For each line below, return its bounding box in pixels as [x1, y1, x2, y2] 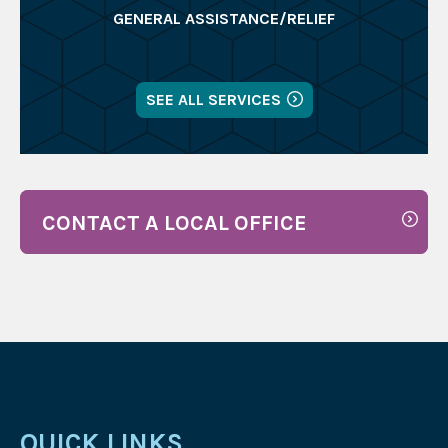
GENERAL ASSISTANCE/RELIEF [113, 9, 335, 29]
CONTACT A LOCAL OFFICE [41, 209, 307, 235]
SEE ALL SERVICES [145, 90, 281, 110]
